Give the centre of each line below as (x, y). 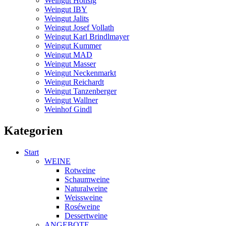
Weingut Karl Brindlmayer (87, 37)
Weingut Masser (70, 64)
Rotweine (80, 171)
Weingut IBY (66, 10)
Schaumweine (87, 180)
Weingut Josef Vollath (79, 28)
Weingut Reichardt (74, 82)
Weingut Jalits (67, 19)
